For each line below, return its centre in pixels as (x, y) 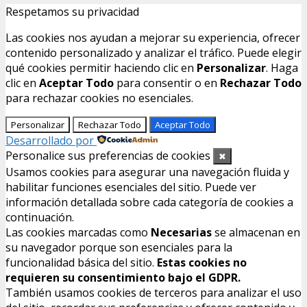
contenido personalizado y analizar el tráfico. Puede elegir (153, 53)
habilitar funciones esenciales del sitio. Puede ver (131, 187)
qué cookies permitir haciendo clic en (101, 68)
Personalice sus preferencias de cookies (108, 156)
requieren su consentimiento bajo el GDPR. (123, 278)
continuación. (40, 218)
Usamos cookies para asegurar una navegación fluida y (147, 172)
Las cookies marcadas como (78, 233)
